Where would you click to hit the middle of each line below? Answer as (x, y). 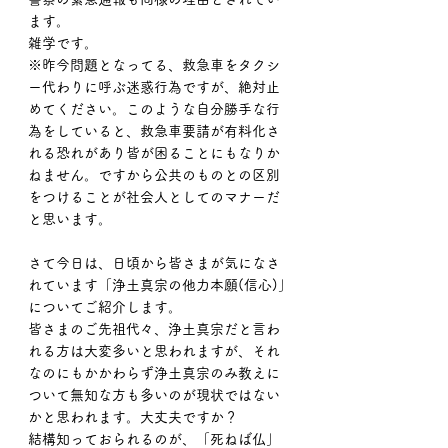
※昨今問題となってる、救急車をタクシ (154, 65)
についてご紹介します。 (105, 307)
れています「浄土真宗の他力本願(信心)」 (160, 285)
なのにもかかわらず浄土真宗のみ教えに (154, 373)
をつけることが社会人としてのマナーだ (154, 197)
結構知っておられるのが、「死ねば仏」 (154, 439)
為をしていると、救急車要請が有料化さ (154, 131)
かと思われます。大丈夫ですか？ (133, 417)
